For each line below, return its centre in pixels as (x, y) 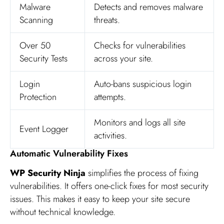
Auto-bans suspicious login (143, 84)
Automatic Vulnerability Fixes (69, 154)
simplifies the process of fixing (142, 173)
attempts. (110, 97)
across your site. (123, 59)
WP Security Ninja (48, 173)
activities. (110, 136)
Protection (38, 97)
